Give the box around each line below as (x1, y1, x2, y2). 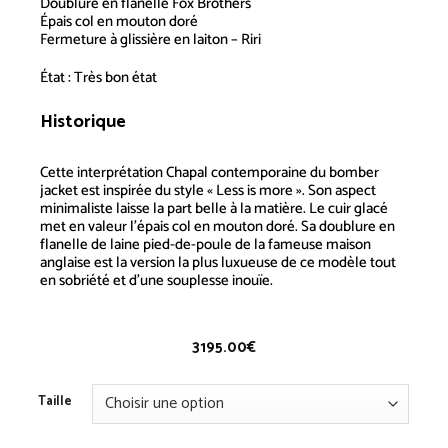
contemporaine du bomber (207, 160, 379, 186)
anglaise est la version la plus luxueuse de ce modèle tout (39, 250, 396, 276)
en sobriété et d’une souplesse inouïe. (39, 268, 273, 294)
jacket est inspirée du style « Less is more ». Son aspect (39, 178, 376, 204)
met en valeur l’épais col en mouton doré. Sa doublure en (39, 214, 395, 240)
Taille (38, 391, 73, 413)
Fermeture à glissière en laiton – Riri (39, 27, 261, 53)
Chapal (165, 160, 208, 186)
